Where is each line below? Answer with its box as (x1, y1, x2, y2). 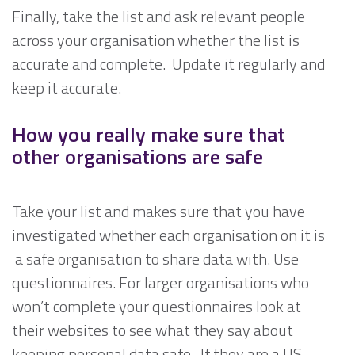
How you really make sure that (12, 119, 285, 151)
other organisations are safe (12, 141, 263, 173)
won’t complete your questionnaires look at (12, 294, 301, 319)
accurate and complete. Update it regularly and (12, 52, 325, 77)
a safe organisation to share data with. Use (12, 246, 299, 272)
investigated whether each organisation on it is (12, 223, 325, 248)
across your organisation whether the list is (12, 28, 300, 53)
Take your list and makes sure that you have (12, 199, 305, 224)
